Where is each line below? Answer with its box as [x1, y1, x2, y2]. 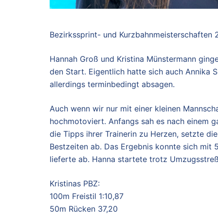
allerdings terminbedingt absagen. [50, 79, 175, 90]
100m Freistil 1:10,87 [50, 191, 124, 201]
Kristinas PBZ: [50, 179, 100, 189]
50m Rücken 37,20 [50, 204, 118, 214]
